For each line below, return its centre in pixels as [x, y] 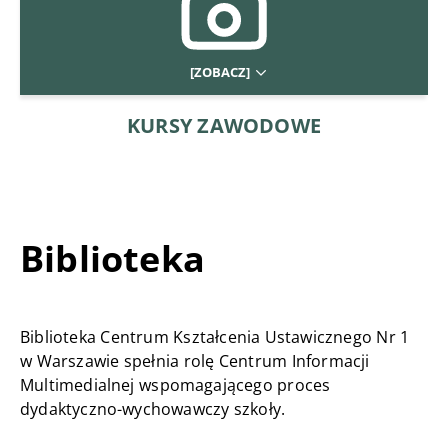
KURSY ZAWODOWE [224, 126]
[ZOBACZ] [221, 72]
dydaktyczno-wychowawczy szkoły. [153, 409]
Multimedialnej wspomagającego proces [175, 385]
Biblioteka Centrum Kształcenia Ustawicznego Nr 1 [215, 337]
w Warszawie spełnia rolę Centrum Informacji [195, 361]
